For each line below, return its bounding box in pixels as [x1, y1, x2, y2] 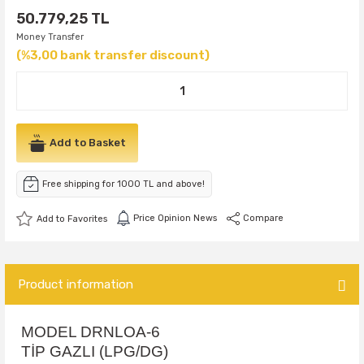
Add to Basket [50, 136, 126, 149]
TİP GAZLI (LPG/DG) [21, 343, 168, 360]
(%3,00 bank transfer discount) [16, 48, 210, 63]
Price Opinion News [133, 213, 217, 223]
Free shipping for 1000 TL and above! [42, 179, 205, 189]
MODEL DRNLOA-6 [21, 323, 160, 340]
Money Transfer [16, 32, 84, 42]
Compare [243, 213, 284, 223]
